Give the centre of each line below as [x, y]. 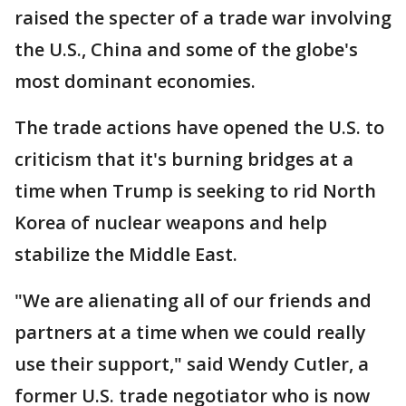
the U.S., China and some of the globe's [186, 50]
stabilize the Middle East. [126, 255]
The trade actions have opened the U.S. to [199, 128]
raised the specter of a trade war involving [203, 18]
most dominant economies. [135, 82]
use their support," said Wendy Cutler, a [192, 364]
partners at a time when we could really [190, 333]
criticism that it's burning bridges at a [184, 159]
